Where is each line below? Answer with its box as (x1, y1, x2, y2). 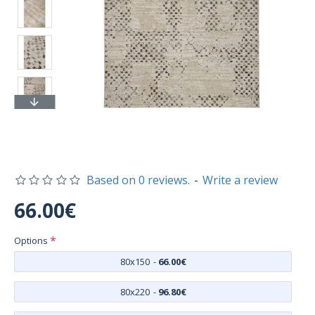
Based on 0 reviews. (86, 172, 190, 188)
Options (14, 234, 48, 247)
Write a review (202, 172, 278, 188)
